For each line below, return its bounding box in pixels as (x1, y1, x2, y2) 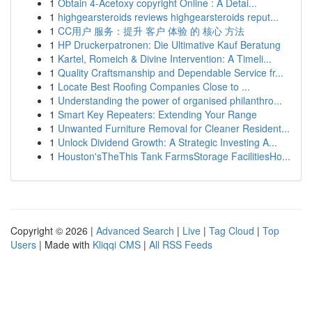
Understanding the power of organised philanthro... (58, 93, 282, 107)
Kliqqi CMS (93, 237, 141, 251)
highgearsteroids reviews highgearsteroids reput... (58, 10, 279, 24)
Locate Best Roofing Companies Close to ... (58, 79, 250, 93)
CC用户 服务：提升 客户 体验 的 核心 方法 (58, 24, 244, 38)
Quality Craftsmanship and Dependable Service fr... (58, 65, 283, 79)
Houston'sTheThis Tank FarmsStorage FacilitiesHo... (58, 149, 290, 163)
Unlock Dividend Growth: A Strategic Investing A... (58, 135, 277, 149)
